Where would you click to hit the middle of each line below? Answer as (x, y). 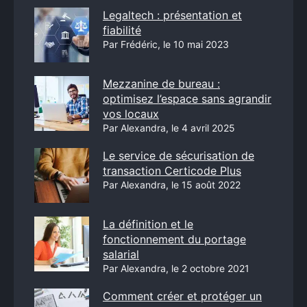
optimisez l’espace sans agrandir (187, 99)
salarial (121, 254)
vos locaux (131, 114)
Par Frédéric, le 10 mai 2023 (166, 44)
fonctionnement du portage (174, 239)
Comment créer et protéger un (182, 296)
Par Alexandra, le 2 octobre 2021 (176, 268)
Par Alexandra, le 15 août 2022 (172, 185)
